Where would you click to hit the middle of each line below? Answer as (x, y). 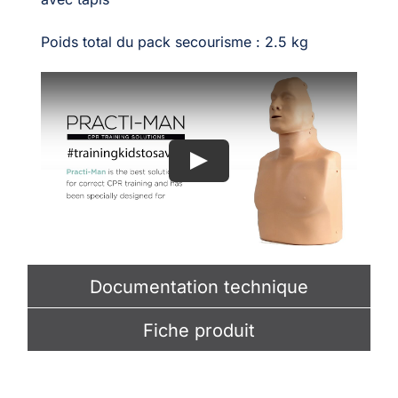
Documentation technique (199, 287)
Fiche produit (199, 331)
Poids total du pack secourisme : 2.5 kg (174, 41)
